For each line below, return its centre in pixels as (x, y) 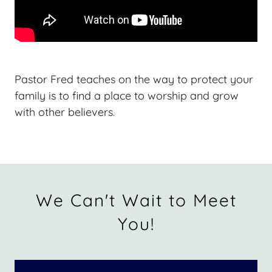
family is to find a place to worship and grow (127, 96)
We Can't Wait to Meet (136, 200)
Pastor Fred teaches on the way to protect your (134, 79)
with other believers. (66, 112)
